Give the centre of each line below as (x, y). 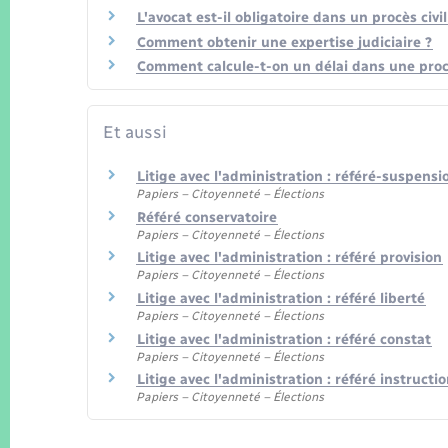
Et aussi (135, 132)
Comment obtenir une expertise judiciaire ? (284, 42)
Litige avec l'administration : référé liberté (281, 299)
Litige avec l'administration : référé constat (284, 339)
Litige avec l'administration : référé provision (289, 258)
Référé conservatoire (207, 217)
